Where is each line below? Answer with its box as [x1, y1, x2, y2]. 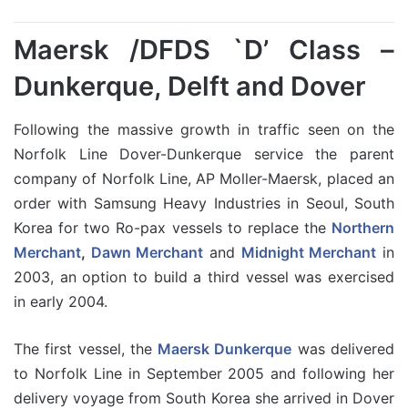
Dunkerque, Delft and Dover [14, 69, 366, 102]
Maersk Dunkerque [158, 340, 292, 358]
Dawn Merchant [90, 243, 204, 261]
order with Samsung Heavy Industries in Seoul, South [14, 194, 394, 212]
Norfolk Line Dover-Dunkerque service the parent [14, 145, 394, 163]
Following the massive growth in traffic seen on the [14, 120, 394, 138]
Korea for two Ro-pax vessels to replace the [14, 219, 331, 237]
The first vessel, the [14, 340, 158, 358]
